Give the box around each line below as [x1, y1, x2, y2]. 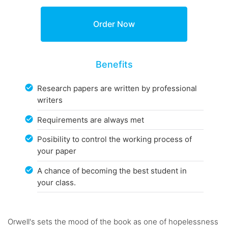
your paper [37, 146, 77, 156]
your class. [37, 177, 76, 187]
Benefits [95, 59, 133, 70]
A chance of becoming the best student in [37, 165, 187, 176]
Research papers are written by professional [37, 83, 197, 94]
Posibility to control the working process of [37, 134, 192, 145]
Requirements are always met [37, 115, 145, 125]
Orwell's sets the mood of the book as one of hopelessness [8, 217, 218, 227]
